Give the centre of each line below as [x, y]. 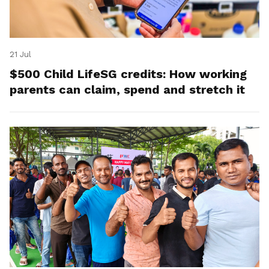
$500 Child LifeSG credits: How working [128, 74]
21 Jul [20, 54]
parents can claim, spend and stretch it [127, 89]
